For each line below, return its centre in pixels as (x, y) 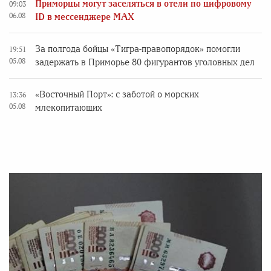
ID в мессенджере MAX (85, 17)
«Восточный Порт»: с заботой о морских (117, 94)
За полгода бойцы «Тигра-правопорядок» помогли (138, 49)
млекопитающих (69, 107)
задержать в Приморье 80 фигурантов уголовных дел (145, 62)
